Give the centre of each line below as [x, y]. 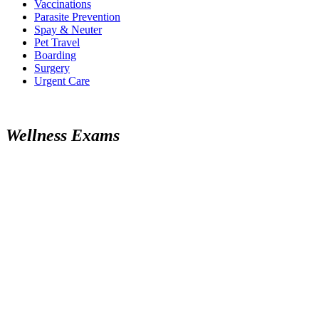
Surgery [52, 68]
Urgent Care [62, 81]
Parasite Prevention [77, 17]
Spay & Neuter [68, 30]
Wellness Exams [63, 136]
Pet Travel [57, 43]
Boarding [55, 56]
